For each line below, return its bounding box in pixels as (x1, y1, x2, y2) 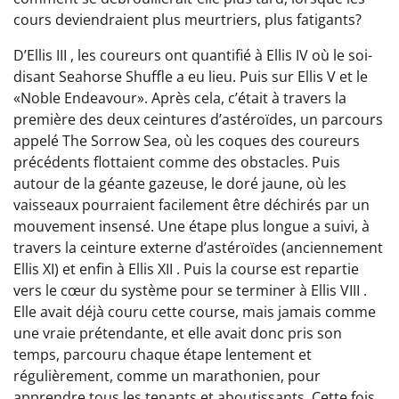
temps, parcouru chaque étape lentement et (13, 345, 312, 365)
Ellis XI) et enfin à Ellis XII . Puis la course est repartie (13, 259, 359, 280)
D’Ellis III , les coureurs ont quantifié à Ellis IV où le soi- (13, 45, 372, 66)
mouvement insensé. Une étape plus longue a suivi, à (13, 216, 370, 237)
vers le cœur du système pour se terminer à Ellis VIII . (13, 281, 367, 301)
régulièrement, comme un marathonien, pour (13, 366, 321, 387)
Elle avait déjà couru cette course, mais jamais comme (13, 302, 376, 322)
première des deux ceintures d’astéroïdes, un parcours (13, 110, 383, 130)
